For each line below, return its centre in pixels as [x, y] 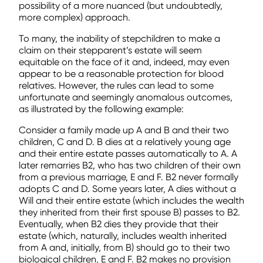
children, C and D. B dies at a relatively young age [125, 141]
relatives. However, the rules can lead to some [116, 85]
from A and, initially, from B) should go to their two [124, 247]
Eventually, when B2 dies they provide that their [119, 224]
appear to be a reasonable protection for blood [121, 73]
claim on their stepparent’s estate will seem [110, 50]
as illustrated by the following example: [101, 109]
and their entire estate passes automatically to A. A [128, 153]
